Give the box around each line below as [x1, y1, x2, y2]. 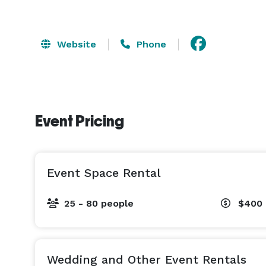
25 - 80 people [64, 198, 134, 209]
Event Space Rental [47, 166, 161, 180]
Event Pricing [35, 112, 124, 130]
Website [54, 38, 96, 50]
